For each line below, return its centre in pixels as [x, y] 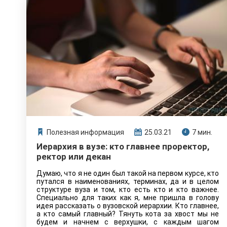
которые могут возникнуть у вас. [92, 13]
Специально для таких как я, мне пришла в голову [128, 198]
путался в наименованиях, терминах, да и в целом [128, 181]
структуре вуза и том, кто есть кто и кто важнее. [128, 190]
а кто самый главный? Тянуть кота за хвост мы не [128, 214]
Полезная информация [85, 132]
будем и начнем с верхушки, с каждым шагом [128, 222]
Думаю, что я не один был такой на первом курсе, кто [128, 173]
